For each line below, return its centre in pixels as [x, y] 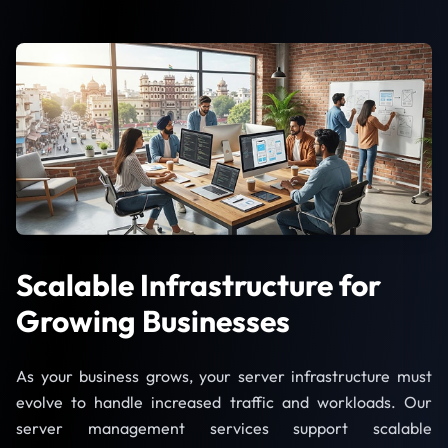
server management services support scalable [224, 428]
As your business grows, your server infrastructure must [224, 376]
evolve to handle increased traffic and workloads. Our [224, 402]
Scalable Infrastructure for [198, 285]
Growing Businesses [153, 321]
